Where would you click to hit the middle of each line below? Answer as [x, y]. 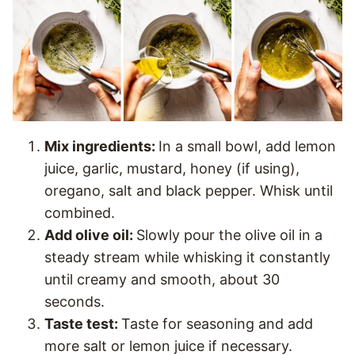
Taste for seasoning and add [217, 324]
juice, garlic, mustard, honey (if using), [172, 169]
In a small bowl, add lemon [247, 147]
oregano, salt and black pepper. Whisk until [189, 191]
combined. [80, 213]
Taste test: [83, 324]
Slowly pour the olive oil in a [229, 235]
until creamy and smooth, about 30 [162, 280]
